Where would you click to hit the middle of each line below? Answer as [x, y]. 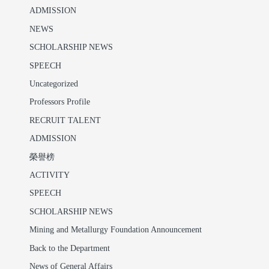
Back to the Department [69, 248]
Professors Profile [59, 102]
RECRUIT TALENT [65, 120]
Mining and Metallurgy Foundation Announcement [115, 230]
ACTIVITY [49, 175]
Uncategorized [53, 84]
